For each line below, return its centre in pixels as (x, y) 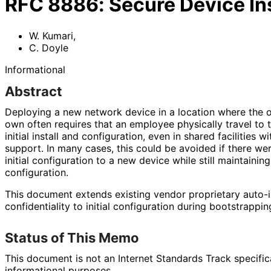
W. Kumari (51, 35)
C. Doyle (49, 47)
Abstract (34, 91)
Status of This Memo (72, 237)
